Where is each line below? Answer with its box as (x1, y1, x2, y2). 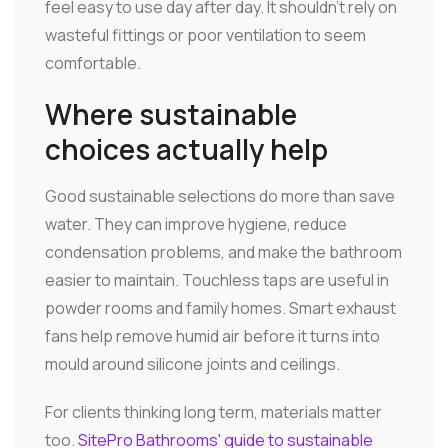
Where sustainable (45, 94, 297, 133)
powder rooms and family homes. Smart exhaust (45, 296, 396, 319)
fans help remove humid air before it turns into (45, 324, 380, 347)
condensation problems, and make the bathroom (45, 240, 402, 263)
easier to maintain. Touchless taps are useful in (45, 268, 389, 291)
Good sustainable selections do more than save (45, 184, 395, 207)
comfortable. (45, 51, 141, 74)
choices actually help (45, 129, 328, 168)
